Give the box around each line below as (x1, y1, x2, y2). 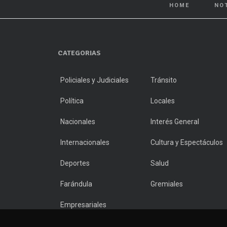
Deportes (60, 159, 90, 167)
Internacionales (60, 138, 109, 146)
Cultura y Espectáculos (150, 138, 223, 146)
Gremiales (150, 179, 183, 188)
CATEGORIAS (58, 48, 101, 57)
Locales (150, 96, 175, 105)
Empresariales (60, 200, 106, 209)
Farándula (60, 179, 92, 188)
